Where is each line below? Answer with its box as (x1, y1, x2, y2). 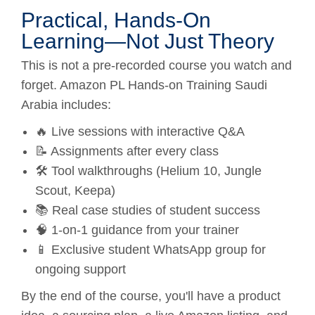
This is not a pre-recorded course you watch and (21, 58, 292, 72)
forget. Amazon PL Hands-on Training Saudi (21, 77, 267, 92)
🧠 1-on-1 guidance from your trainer (35, 222, 239, 237)
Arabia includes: (21, 97, 111, 112)
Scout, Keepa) (35, 183, 115, 198)
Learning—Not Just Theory (21, 29, 274, 53)
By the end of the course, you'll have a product (21, 288, 281, 303)
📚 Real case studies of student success (35, 202, 260, 217)
